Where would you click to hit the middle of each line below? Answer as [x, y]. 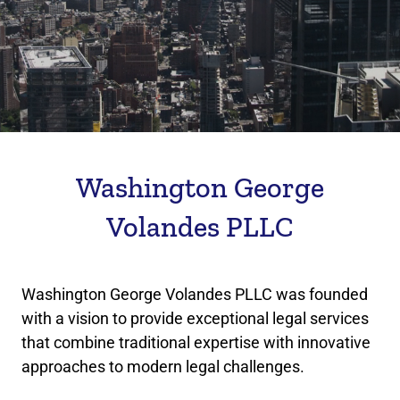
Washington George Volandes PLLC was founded [195, 294]
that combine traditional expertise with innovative [196, 342]
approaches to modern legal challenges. [163, 367]
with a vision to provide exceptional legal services [195, 318]
